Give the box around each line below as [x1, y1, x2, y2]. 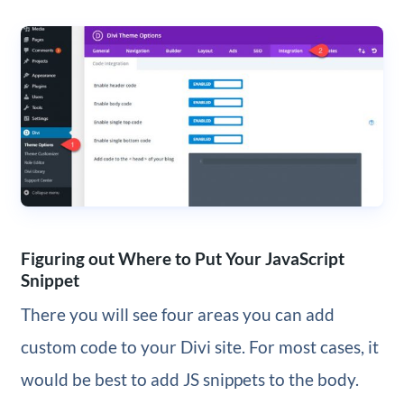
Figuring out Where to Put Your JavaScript [20, 248, 344, 270]
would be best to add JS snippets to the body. [20, 369, 359, 390]
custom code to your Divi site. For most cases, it [20, 336, 379, 358]
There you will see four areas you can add [20, 304, 335, 326]
